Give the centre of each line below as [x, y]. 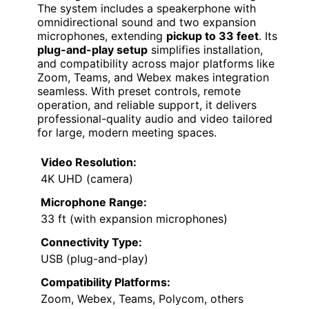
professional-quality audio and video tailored [155, 118]
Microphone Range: [94, 202]
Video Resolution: [89, 162]
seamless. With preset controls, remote [139, 91]
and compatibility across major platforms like [156, 63]
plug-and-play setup [92, 49]
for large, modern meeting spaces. [127, 132]
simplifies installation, [205, 49]
